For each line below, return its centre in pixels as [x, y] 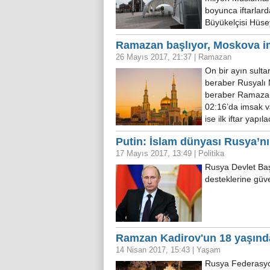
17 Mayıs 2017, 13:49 [155, 153]
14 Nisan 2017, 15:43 [154, 250]
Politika [211, 153]
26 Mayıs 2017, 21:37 [155, 57]
